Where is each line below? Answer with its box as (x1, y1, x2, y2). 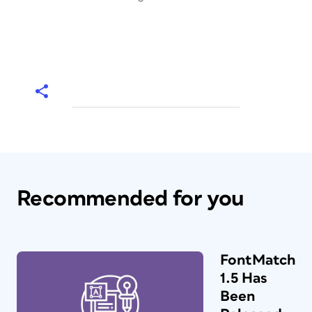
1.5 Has (220, 271, 267, 286)
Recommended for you (17, 187, 244, 210)
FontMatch (220, 253, 295, 267)
